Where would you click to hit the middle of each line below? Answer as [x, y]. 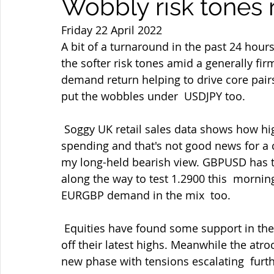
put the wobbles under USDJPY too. [153, 96]
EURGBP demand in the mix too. [146, 195]
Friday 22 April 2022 [112, 30]
